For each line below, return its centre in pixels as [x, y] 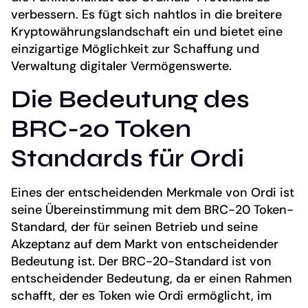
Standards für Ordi [128, 158]
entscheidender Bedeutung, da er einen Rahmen [152, 278]
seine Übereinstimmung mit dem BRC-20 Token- [152, 209]
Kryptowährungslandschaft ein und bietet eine [147, 31]
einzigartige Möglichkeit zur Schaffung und [135, 48]
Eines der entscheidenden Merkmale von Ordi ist [153, 192]
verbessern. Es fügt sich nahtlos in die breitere [146, 14]
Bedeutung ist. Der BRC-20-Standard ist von [141, 261]
